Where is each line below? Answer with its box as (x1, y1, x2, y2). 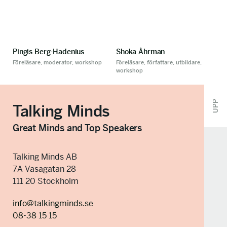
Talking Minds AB (13, 152, 77, 162)
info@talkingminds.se (13, 198, 93, 209)
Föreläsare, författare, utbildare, (116, 59, 202, 66)
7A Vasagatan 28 (13, 164, 76, 174)
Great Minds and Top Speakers (13, 122, 142, 134)
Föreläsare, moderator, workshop (13, 59, 102, 66)
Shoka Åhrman (116, 47, 165, 56)
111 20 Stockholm (13, 176, 79, 186)
